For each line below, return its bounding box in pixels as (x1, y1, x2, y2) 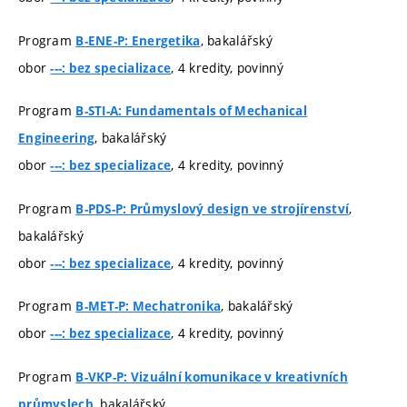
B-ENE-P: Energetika (75, 32, 201, 49)
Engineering (18, 130, 95, 147)
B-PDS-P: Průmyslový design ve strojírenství (75, 200, 350, 217)
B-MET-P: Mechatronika (75, 298, 222, 315)
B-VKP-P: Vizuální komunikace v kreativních (75, 368, 349, 385)
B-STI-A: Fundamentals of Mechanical (75, 103, 308, 120)
